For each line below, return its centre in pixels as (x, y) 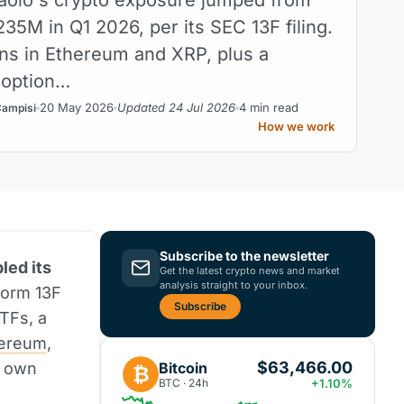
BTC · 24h (184, 382)
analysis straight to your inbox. (234, 285)
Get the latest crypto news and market (250, 271)
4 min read (269, 107)
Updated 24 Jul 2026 (176, 107)
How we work (296, 126)
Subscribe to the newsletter (244, 256)
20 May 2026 (77, 107)
